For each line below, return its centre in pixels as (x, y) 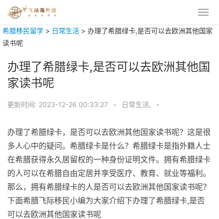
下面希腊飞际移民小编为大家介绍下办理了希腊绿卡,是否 (106, 200)
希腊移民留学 (23, 31)
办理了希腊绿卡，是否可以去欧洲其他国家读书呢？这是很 (109, 132)
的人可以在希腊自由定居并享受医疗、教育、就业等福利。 (109, 173)
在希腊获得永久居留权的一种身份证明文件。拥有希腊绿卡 (109, 159)
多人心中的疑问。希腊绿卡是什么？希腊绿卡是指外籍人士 (109, 146)
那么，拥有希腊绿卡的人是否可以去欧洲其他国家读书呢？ (109, 187)
